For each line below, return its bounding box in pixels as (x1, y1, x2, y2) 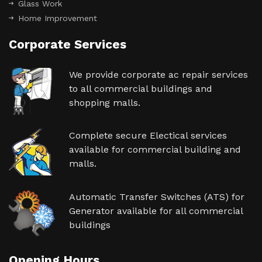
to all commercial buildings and (69, 83, 213, 95)
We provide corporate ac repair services (69, 69, 249, 81)
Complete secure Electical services (69, 130, 227, 142)
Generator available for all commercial (69, 205, 243, 217)
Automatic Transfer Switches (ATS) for (69, 191, 245, 203)
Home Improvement (18, 13, 97, 23)
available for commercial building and (69, 144, 242, 156)
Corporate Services (9, 37, 126, 52)
